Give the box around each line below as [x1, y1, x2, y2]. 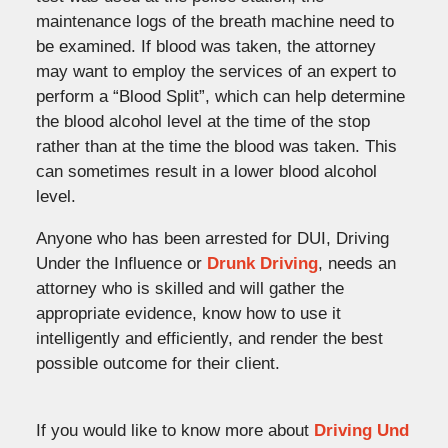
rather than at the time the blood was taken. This [35, 136, 397, 156]
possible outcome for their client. [35, 353, 280, 373]
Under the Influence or [35, 253, 207, 273]
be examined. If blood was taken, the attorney [35, 36, 376, 56]
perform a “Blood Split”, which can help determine [35, 86, 405, 106]
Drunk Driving [206, 253, 318, 273]
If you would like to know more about [35, 420, 314, 440]
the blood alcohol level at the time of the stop [35, 111, 370, 131]
